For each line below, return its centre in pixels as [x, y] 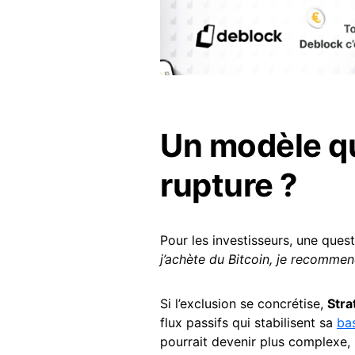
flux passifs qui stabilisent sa [248, 323]
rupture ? [229, 185]
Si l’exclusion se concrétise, [244, 303]
